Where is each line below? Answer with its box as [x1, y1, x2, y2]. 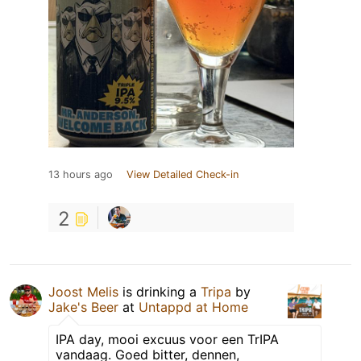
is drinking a [118, 283, 201, 300]
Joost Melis [48, 283, 118, 300]
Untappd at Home [139, 298, 248, 315]
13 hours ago [48, 168, 113, 180]
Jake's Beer [48, 298, 118, 315]
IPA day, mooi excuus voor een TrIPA [56, 330, 279, 347]
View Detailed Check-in [127, 168, 239, 180]
